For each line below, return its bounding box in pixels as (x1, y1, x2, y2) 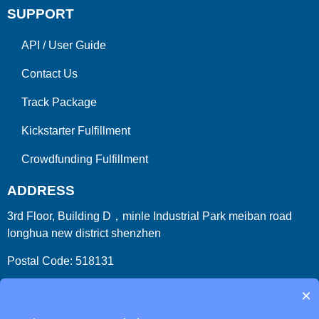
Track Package (21, 96, 97, 109)
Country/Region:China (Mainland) (7, 283, 177, 296)
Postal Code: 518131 (7, 255, 114, 268)
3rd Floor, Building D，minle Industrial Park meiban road (7, 210, 292, 223)
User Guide (48, 39, 106, 52)
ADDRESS (7, 183, 75, 199)
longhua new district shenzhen (7, 227, 161, 240)
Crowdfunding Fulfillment (21, 153, 148, 166)
